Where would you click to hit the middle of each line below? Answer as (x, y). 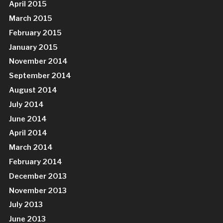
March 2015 (31, 19)
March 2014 (31, 148)
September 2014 (40, 76)
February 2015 (36, 33)
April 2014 (28, 133)
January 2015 (34, 47)
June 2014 (28, 119)
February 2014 (36, 162)
